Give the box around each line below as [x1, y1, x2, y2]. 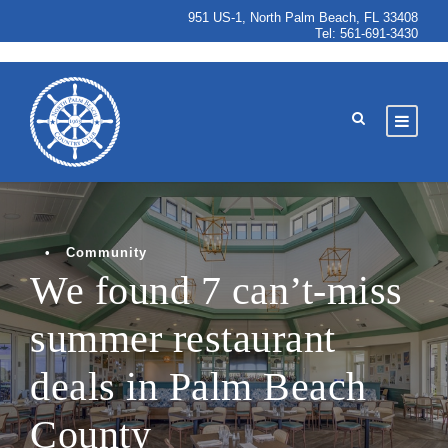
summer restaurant [30, 316, 336, 361]
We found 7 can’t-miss [30, 268, 403, 313]
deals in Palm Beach [30, 364, 367, 409]
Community [66, 245, 147, 260]
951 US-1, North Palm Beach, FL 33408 [188, 10, 418, 25]
